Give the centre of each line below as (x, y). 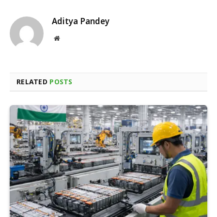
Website (70, 38)
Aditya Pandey (81, 21)
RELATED (33, 82)
